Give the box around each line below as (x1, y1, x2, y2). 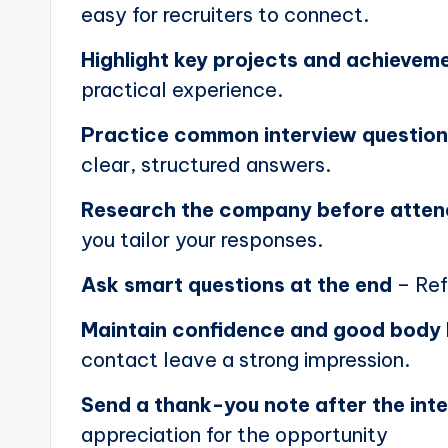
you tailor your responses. (81, 227, 323, 253)
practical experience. (81, 77, 283, 103)
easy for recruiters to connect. (81, 2, 369, 28)
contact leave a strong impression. (81, 347, 410, 373)
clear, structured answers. (81, 152, 331, 178)
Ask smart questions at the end (81, 272, 392, 298)
